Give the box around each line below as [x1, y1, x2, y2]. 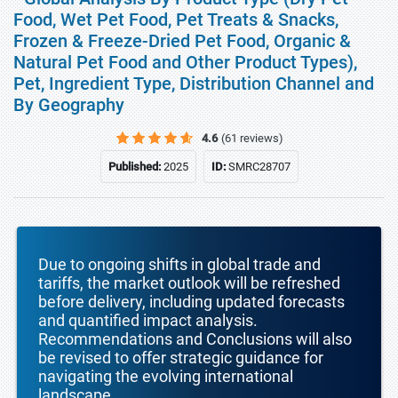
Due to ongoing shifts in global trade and [38, 255, 321, 274]
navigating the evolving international [38, 367, 293, 386]
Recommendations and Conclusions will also [38, 330, 352, 348]
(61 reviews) [221, 131, 283, 145]
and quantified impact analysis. [38, 311, 258, 330]
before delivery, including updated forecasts [38, 292, 345, 311]
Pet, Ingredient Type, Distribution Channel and [13, 73, 374, 94]
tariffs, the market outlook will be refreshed [38, 274, 340, 292]
